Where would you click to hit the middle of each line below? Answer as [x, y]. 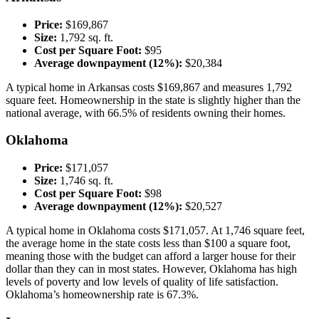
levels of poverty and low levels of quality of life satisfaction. [142, 282]
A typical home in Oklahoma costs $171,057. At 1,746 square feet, [155, 231]
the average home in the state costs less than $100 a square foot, [148, 244]
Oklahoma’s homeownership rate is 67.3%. [102, 295]
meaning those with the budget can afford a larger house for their [151, 256]
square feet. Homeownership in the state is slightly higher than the [153, 100]
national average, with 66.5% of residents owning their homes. [146, 113]
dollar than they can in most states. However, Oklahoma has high [151, 269]
